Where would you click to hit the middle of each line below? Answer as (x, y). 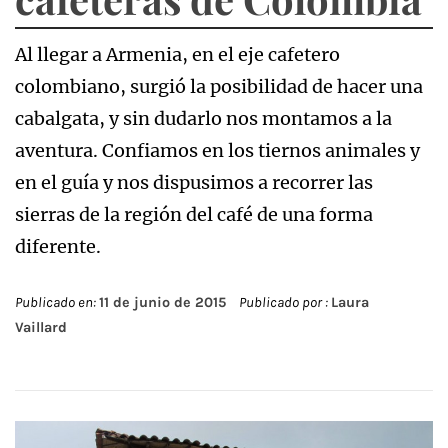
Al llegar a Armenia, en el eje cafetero (177, 54)
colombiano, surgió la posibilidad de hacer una (219, 86)
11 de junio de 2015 (162, 302)
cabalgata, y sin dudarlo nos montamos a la (203, 118)
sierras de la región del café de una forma (194, 214)
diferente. (58, 246)
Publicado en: (57, 302)
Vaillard (41, 327)
